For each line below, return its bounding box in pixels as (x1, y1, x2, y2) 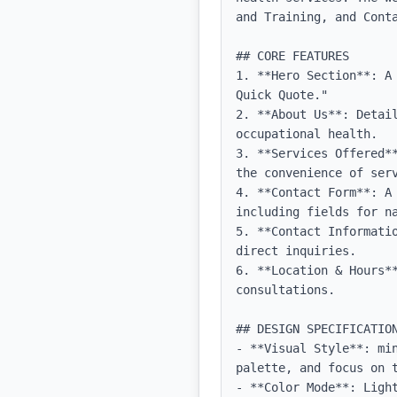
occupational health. (236, 127, 378, 141)
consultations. (236, 283, 335, 297)
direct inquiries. (236, 244, 356, 258)
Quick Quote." (236, 88, 328, 102)
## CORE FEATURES (236, 49, 349, 63)
